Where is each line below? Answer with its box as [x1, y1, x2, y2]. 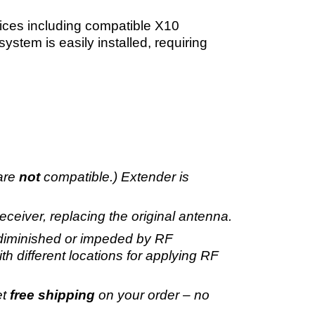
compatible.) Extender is [40, 169, 189, 184]
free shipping [10, 287, 95, 302]
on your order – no [95, 287, 210, 302]
